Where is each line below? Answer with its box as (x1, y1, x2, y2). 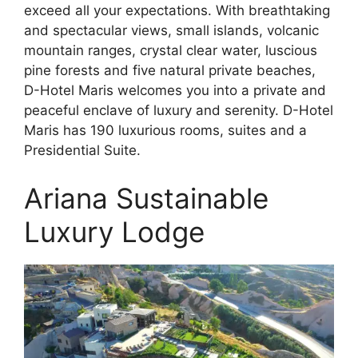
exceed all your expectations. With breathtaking (24, 2, 330, 19)
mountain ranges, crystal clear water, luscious (24, 42, 317, 59)
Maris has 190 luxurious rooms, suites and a (24, 122, 307, 139)
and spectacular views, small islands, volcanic (24, 22, 319, 39)
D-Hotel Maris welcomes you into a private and (24, 82, 326, 99)
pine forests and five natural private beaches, (24, 62, 316, 79)
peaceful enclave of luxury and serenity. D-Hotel (24, 102, 333, 119)
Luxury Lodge (24, 214, 205, 249)
